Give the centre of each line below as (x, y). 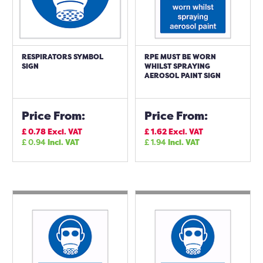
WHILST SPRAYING (177, 66)
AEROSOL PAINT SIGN (183, 75)
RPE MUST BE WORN (180, 57)
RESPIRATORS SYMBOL (63, 57)
